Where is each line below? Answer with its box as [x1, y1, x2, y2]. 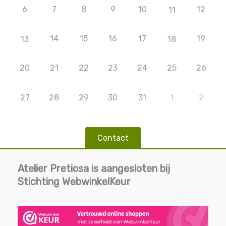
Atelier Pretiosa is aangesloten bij [18, 162, 170, 175]
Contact [97, 133, 129, 143]
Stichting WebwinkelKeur [18, 175, 131, 188]
